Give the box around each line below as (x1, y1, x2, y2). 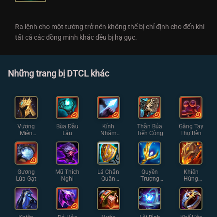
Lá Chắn (97, 169, 120, 175)
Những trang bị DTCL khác (8, 69, 109, 78)
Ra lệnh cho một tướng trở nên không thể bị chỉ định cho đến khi (15, 23, 204, 31)
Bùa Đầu (56, 123, 78, 130)
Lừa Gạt (15, 175, 36, 182)
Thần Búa (137, 123, 163, 130)
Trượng (140, 175, 159, 182)
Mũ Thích (55, 169, 79, 175)
